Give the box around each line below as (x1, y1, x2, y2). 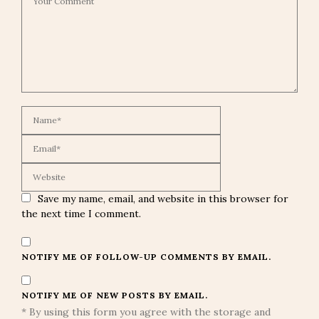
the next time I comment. (21, 207, 141, 221)
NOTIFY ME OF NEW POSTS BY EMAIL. (21, 290, 208, 301)
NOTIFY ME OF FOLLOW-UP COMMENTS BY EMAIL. (21, 251, 271, 263)
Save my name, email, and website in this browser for (38, 192, 288, 206)
